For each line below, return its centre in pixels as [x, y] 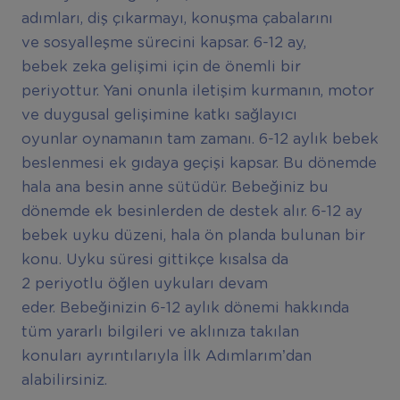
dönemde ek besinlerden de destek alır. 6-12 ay [192, 212]
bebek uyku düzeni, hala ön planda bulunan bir [193, 236]
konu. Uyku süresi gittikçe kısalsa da [154, 260]
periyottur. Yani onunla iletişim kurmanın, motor [197, 92]
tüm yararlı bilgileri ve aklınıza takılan [160, 333]
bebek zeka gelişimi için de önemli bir [161, 67]
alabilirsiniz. [64, 381]
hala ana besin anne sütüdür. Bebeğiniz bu [175, 188]
